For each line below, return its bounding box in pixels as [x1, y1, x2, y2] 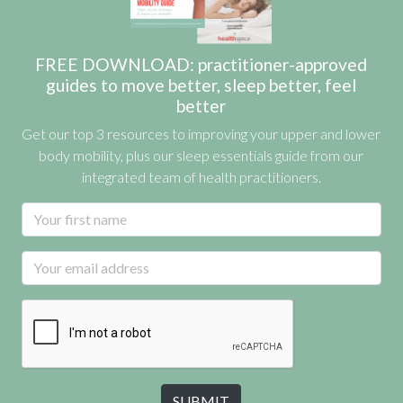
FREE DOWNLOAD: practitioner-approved [35, 54, 368, 75]
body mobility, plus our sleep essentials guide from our [39, 147, 364, 164]
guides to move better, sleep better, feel [46, 75, 357, 95]
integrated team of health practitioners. [81, 168, 321, 185]
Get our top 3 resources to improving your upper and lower [22, 125, 381, 142]
